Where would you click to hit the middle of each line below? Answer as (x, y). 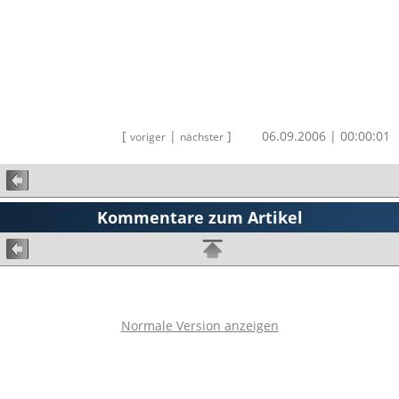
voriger (148, 136)
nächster (202, 136)
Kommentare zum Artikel (199, 217)
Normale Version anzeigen (199, 325)
